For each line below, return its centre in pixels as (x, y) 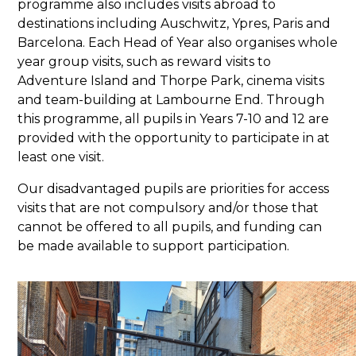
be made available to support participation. (154, 246)
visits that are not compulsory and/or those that (168, 208)
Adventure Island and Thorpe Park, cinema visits (171, 81)
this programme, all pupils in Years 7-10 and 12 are (174, 119)
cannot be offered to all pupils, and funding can (170, 227)
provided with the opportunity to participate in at (174, 138)
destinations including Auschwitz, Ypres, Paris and (174, 24)
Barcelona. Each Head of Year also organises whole (178, 43)
